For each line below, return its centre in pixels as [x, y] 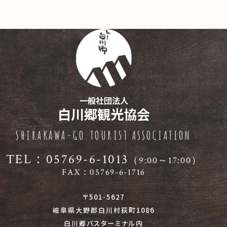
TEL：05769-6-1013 [67, 160]
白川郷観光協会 [104, 114]
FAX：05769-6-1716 [104, 172]
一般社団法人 [104, 100]
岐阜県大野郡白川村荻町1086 [104, 210]
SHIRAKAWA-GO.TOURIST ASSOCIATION [104, 136]
